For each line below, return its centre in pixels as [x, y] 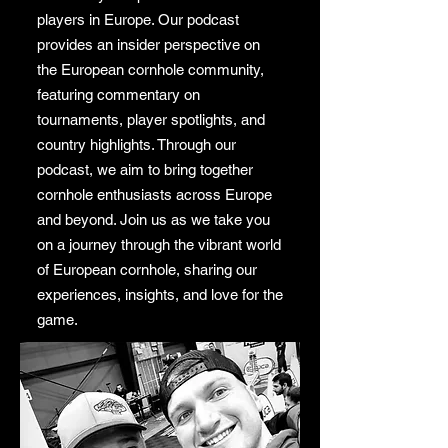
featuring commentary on [118, 94]
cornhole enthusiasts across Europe [154, 194]
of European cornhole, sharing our [147, 269]
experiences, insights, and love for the [160, 294]
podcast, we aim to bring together [145, 169]
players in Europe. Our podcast [138, 19]
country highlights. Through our [136, 144]
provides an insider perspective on [148, 44]
